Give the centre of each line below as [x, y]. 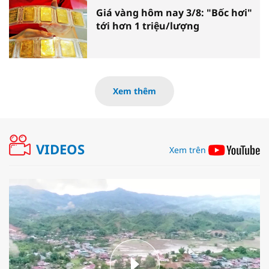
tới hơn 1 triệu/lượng [148, 26]
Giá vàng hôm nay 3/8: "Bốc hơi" [174, 12]
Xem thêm [134, 91]
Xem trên [188, 150]
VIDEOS [60, 149]
